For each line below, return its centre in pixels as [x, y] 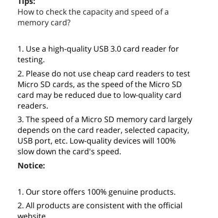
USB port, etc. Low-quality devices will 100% [97, 141]
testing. [31, 60]
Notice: [31, 165]
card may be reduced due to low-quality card [100, 95]
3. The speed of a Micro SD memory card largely [105, 119]
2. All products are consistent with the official [100, 206]
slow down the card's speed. [69, 152]
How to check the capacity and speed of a [93, 12]
